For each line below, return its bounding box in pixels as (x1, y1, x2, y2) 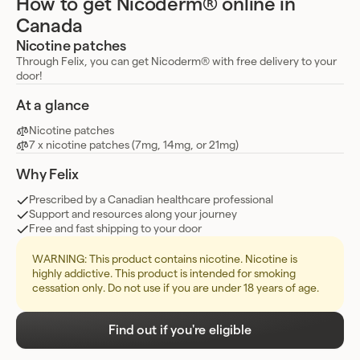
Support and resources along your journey (29, 209, 237, 220)
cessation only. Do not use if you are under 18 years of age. (32, 283, 319, 294)
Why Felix (16, 167, 79, 182)
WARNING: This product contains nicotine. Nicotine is (32, 254, 297, 265)
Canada (16, 17, 84, 36)
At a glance (16, 98, 90, 112)
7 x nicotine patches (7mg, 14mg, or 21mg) (29, 140, 239, 151)
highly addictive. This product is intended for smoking (32, 268, 296, 280)
